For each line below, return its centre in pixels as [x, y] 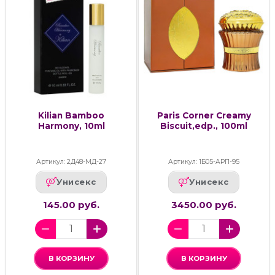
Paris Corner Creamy [204, 115]
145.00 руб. [71, 204]
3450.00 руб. [204, 204]
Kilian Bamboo [71, 115]
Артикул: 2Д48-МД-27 [71, 161]
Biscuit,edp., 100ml [204, 126]
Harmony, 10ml [71, 126]
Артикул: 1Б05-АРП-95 [204, 161]
